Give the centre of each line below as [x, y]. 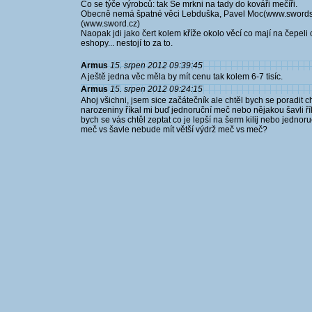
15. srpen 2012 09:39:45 [156, 65]
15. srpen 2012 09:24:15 [156, 89]
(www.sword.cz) [110, 24]
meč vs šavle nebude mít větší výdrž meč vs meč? [174, 130]
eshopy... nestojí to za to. [127, 43]
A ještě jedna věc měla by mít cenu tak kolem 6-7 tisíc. [182, 77]
